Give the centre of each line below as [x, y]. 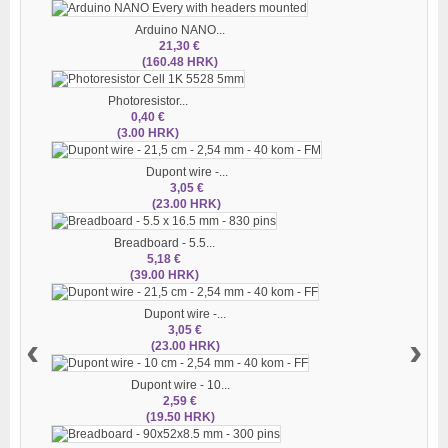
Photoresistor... [148, 100]
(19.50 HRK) [180, 416]
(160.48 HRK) [179, 61]
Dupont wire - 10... [180, 384]
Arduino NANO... [179, 29]
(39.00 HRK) [164, 274]
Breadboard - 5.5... [164, 242]
